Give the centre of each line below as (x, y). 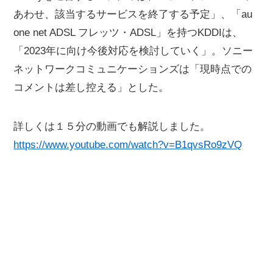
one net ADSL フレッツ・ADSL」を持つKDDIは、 (128, 32)
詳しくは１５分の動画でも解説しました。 (112, 126)
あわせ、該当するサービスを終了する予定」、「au (133, 14)
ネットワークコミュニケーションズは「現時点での (133, 69)
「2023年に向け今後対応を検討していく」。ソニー (133, 51)
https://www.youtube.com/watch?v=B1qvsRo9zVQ (128, 144)
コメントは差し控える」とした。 (91, 87)
